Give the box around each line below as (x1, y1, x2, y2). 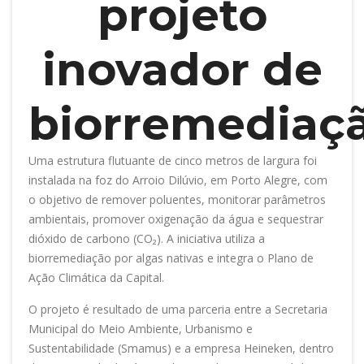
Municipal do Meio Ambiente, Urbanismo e (28, 320, 253, 336)
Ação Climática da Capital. (28, 269, 164, 285)
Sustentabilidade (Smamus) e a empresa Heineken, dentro (28, 340, 334, 356)
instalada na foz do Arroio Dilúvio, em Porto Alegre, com (28, 171, 327, 188)
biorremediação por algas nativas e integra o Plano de (28, 249, 314, 266)
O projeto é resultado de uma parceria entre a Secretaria (28, 301, 327, 317)
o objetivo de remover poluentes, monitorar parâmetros (28, 191, 326, 207)
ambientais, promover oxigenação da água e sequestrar (28, 210, 323, 227)
